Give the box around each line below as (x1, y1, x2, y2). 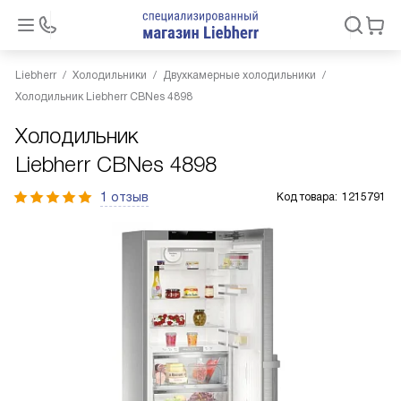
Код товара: (277, 191, 337, 203)
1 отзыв (100, 190, 149, 204)
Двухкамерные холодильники (163, 69, 316, 81)
